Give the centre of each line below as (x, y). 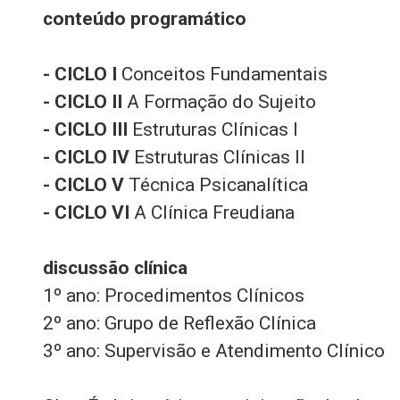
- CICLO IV (86, 157)
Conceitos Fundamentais (222, 74)
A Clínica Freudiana (212, 212)
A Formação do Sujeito (219, 102)
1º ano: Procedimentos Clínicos (174, 296)
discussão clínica (115, 268)
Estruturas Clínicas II (217, 157)
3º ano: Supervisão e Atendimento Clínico (214, 351)
